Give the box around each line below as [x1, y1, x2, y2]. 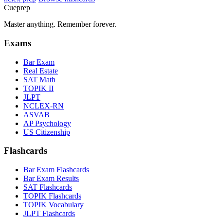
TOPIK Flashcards [23, 191, 81, 200]
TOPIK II [23, 84, 54, 92]
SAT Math [23, 75, 55, 84]
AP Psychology [23, 119, 71, 127]
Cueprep [4, 3, 30, 12]
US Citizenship [23, 127, 70, 136]
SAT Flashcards [23, 182, 72, 191]
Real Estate [23, 66, 58, 75]
